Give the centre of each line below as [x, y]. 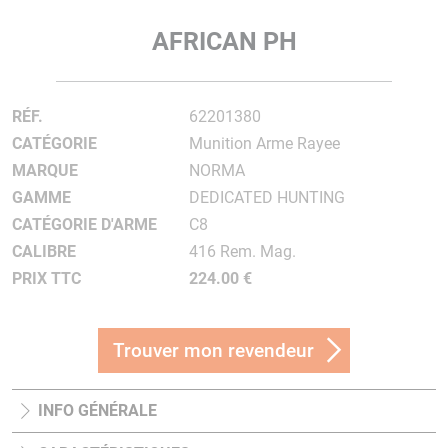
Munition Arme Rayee [264, 143]
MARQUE [45, 170]
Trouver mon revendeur [213, 350]
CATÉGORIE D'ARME [84, 224]
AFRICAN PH [224, 41]
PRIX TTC [46, 278]
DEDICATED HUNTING [266, 197]
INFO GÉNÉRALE [97, 410]
